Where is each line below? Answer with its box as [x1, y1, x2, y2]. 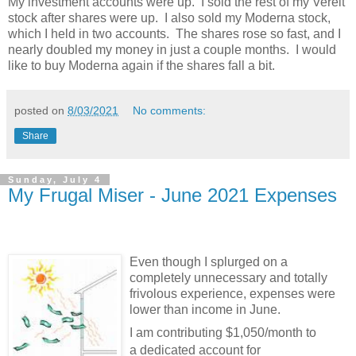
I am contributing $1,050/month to [130, 325, 316, 339]
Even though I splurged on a [130, 254, 288, 269]
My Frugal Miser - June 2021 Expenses [8, 184, 337, 207]
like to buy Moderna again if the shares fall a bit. [8, 59, 275, 73]
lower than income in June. [130, 302, 287, 316]
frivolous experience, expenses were [130, 286, 335, 300]
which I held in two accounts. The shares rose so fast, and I [8, 27, 341, 41]
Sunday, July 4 [8, 175, 102, 185]
